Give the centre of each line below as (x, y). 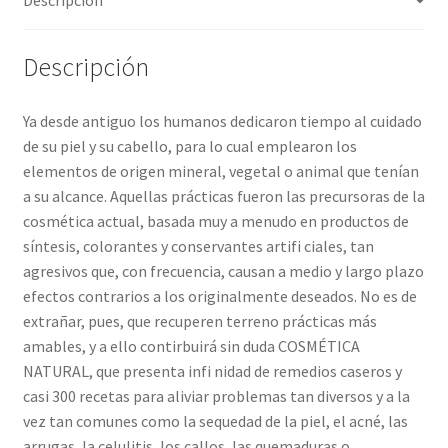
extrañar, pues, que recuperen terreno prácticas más (199, 321)
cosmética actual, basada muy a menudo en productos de (215, 221)
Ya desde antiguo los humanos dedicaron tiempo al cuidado (222, 121)
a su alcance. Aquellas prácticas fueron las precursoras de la (223, 196)
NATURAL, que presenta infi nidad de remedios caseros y (212, 371)
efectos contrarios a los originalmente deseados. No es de (219, 296)
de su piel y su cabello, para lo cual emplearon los (189, 146)
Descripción (85, 67)
